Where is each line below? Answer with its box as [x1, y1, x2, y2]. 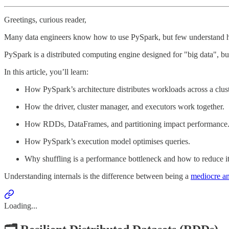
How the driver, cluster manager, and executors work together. [25, 102, 224, 111]
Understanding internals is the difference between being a [4, 171, 191, 180]
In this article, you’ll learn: [4, 67, 88, 76]
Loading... [4, 201, 37, 210]
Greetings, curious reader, [4, 15, 86, 24]
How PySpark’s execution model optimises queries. [25, 136, 190, 146]
